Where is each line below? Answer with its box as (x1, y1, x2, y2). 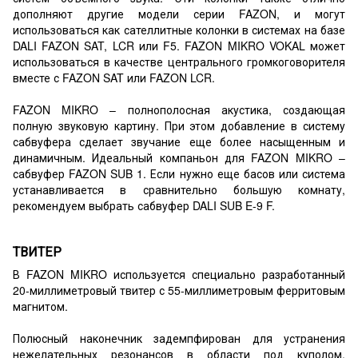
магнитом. (13, 297, 68, 314)
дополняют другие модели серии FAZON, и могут (13, 6, 345, 22)
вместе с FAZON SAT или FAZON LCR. (13, 70, 215, 86)
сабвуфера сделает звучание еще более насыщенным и (13, 133, 345, 150)
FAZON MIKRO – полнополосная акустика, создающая (13, 101, 345, 118)
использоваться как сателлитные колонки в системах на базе (13, 22, 345, 38)
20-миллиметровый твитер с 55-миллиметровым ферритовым (13, 281, 345, 298)
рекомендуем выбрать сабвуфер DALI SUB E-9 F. (13, 197, 275, 214)
